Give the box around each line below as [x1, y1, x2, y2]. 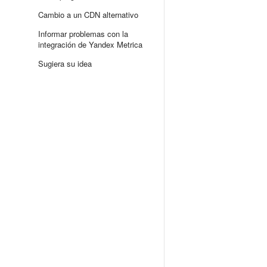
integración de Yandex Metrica [38, 39, 142, 50]
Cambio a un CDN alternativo [38, 9, 138, 20]
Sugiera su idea [38, 58, 92, 69]
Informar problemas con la [38, 28, 128, 39]
